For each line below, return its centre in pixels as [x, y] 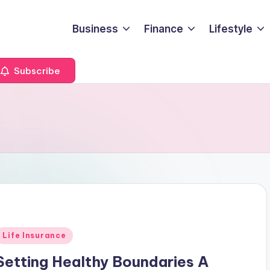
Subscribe [36, 71]
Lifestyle [231, 29]
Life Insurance [34, 235]
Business [95, 29]
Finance [164, 29]
